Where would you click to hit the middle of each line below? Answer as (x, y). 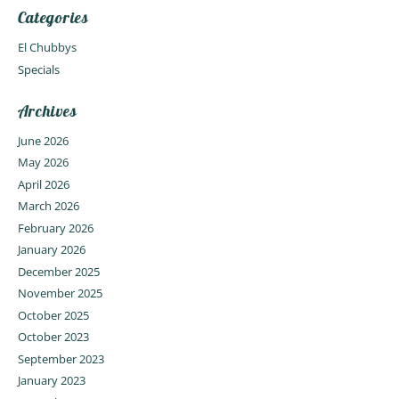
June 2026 (43, 140)
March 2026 (48, 206)
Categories (53, 18)
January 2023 (51, 381)
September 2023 (61, 358)
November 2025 (60, 293)
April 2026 (43, 184)
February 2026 (55, 228)
